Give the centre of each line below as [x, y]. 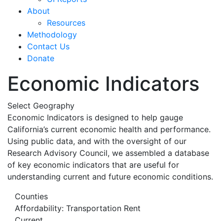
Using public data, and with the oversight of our [97, 141]
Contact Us [48, 46]
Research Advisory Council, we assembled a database [108, 153]
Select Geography [41, 105]
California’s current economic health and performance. [109, 129]
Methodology [52, 34]
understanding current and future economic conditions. [110, 176]
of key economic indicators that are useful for [93, 165]
